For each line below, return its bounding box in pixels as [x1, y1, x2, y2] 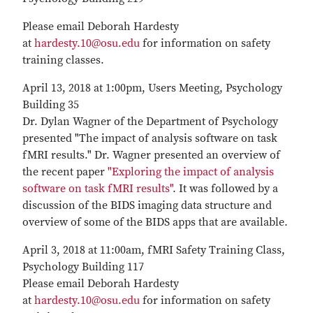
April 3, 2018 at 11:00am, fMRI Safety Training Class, [22, 243, 285, 257]
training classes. [22, 53, 104, 67]
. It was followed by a [173, 182, 278, 196]
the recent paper [22, 165, 108, 179]
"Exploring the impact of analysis [108, 165, 274, 179]
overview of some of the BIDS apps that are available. [22, 215, 288, 229]
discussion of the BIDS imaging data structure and [22, 198, 272, 212]
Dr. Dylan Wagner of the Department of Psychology [22, 115, 278, 129]
